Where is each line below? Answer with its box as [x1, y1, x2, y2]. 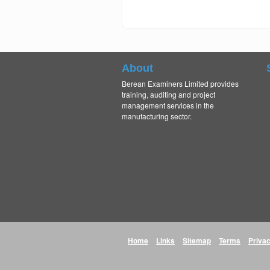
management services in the [122, 100, 214, 110]
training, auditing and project [122, 89, 215, 99]
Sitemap [183, 235, 211, 246]
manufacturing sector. [122, 111, 192, 121]
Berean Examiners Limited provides [122, 78, 239, 89]
